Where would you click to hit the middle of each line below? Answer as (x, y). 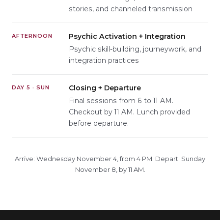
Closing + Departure (105, 88)
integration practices (104, 60)
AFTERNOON (32, 36)
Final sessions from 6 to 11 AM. (121, 101)
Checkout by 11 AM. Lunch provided (129, 112)
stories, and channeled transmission (131, 9)
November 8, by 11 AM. (110, 170)
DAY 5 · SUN (31, 88)
